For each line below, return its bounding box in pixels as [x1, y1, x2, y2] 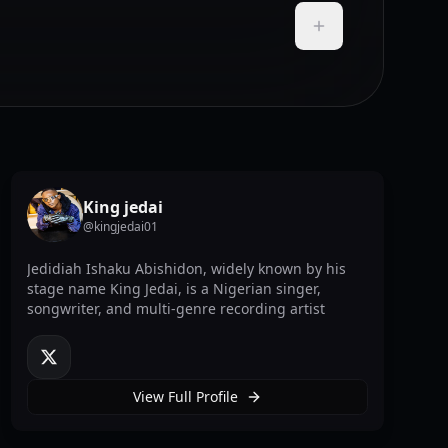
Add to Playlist [317, 24, 413, 44]
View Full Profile [132, 387, 238, 406]
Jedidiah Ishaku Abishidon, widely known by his [26, 259, 346, 278]
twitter [47, 355, 92, 375]
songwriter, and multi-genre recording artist [26, 299, 325, 318]
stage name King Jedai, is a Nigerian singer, [26, 279, 321, 298]
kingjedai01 [93, 218, 158, 235]
